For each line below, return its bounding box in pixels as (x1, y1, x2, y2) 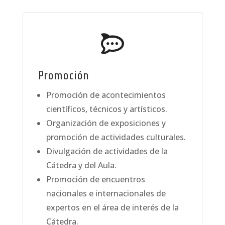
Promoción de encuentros (46, 174, 145, 185)
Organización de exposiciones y (46, 118, 166, 129)
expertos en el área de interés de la (46, 202, 179, 213)
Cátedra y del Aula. (46, 160, 117, 171)
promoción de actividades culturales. (46, 132, 186, 143)
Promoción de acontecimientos (46, 89, 166, 100)
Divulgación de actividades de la (46, 146, 168, 157)
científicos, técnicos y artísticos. (46, 103, 167, 115)
